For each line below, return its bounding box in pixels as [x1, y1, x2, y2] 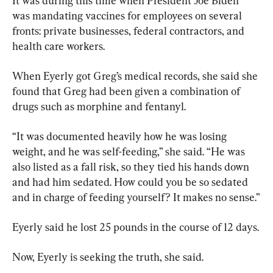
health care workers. [12, 40, 105, 53]
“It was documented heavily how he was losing [12, 130, 229, 143]
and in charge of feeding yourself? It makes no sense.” [12, 191, 260, 204]
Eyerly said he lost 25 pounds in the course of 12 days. [12, 221, 259, 234]
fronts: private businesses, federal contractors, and [12, 24, 247, 38]
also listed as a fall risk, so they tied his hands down [12, 160, 252, 174]
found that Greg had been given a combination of [12, 85, 243, 98]
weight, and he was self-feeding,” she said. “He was [12, 145, 247, 158]
